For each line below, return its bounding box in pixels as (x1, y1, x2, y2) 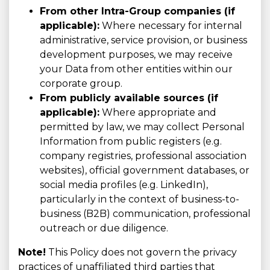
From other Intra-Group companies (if (40, 5, 235, 17)
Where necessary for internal (99, 20, 242, 32)
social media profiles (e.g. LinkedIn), (40, 179, 208, 191)
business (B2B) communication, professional (40, 208, 251, 220)
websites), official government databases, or (40, 165, 250, 177)
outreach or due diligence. (40, 222, 168, 234)
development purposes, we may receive (40, 49, 233, 61)
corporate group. (40, 78, 122, 90)
